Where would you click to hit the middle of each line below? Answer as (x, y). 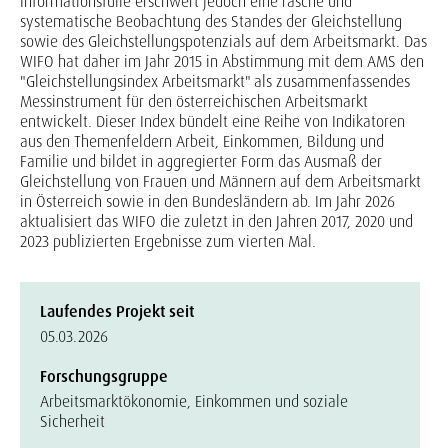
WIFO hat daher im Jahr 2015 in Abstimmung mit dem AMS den (222, 61)
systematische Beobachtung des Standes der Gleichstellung (211, 21)
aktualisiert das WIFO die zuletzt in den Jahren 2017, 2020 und (216, 221)
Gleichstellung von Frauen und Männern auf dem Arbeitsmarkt (220, 181)
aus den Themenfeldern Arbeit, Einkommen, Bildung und (202, 141)
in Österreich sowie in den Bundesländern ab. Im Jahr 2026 (207, 201)
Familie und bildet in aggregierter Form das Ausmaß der (201, 161)
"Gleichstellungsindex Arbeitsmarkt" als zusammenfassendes (215, 81)
